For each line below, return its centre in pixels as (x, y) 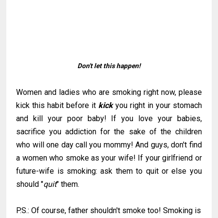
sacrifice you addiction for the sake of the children (109, 132)
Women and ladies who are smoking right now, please (109, 92)
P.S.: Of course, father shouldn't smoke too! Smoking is (109, 210)
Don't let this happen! (109, 66)
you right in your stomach (157, 105)
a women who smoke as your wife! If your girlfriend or (109, 158)
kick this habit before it (57, 105)
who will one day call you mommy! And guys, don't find (109, 145)
